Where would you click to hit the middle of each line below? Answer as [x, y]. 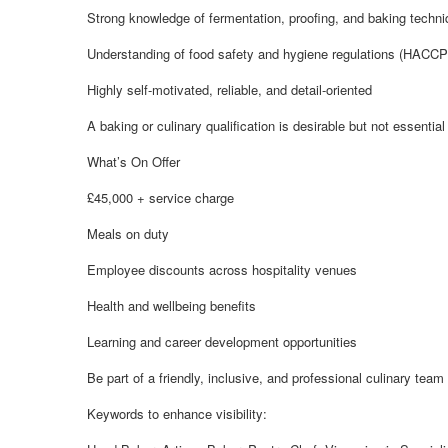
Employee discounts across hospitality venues [222, 269]
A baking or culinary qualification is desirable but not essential [266, 125]
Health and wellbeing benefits [171, 305]
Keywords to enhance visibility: [177, 413]
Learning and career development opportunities [222, 341]
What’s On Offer [133, 161]
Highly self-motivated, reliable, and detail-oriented [229, 89]
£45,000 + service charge [160, 197]
